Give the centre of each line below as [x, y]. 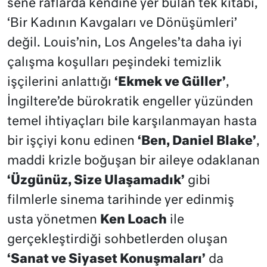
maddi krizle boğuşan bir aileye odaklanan [133, 162]
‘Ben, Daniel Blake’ [197, 142]
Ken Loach [133, 221]
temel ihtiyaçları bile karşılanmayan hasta [132, 122]
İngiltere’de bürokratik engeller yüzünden [130, 103]
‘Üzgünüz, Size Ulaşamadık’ [96, 181]
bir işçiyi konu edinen [72, 142]
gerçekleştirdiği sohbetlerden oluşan [117, 240]
